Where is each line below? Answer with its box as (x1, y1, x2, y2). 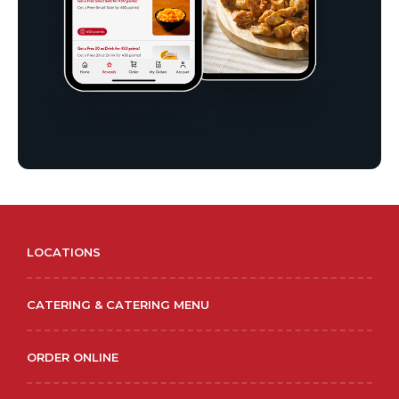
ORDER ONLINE (27, 349, 118, 364)
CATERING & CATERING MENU (27, 297, 209, 312)
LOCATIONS (27, 244, 101, 259)
